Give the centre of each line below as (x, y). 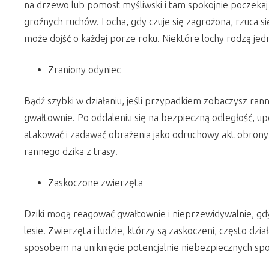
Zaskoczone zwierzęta (95, 183)
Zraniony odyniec (84, 70)
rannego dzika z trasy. (71, 151)
